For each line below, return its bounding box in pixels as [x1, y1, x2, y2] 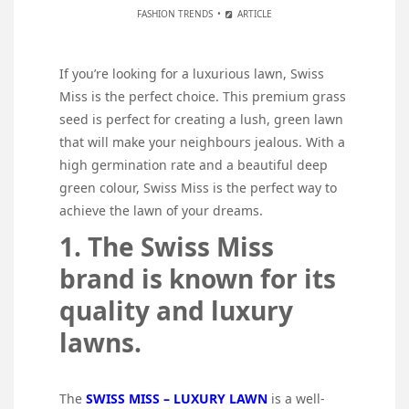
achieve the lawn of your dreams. [59, 202, 263, 220]
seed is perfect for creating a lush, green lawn [59, 110, 343, 129]
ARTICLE [235, 7, 273, 21]
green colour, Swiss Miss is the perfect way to [59, 179, 337, 197]
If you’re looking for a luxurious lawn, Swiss [59, 65, 324, 83]
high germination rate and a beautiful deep [59, 156, 328, 174]
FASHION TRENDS [136, 7, 213, 21]
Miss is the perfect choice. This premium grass [59, 88, 346, 106]
